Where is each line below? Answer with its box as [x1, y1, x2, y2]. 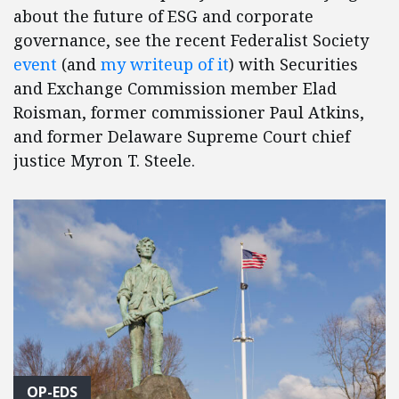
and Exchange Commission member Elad [13, 77, 337, 99]
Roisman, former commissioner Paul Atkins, [13, 101, 364, 123]
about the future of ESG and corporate [13, 4, 313, 27]
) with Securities [229, 53, 358, 75]
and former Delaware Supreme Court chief [13, 125, 350, 147]
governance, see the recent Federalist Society [13, 28, 369, 51]
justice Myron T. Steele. [13, 149, 195, 171]
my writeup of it [101, 53, 229, 75]
